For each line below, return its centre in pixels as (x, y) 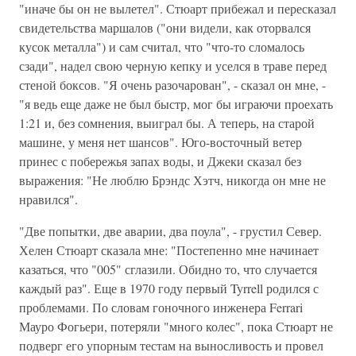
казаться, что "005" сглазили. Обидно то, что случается (168, 269)
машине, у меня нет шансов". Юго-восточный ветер (161, 142)
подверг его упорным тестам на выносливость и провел (171, 345)
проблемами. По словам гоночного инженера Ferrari (161, 307)
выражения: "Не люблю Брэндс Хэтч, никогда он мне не (172, 180)
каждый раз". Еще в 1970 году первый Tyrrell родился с (169, 288)
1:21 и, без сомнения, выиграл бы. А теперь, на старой (167, 123)
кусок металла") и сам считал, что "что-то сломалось (162, 46)
